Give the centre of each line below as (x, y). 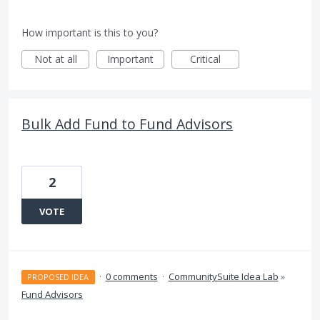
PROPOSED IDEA (58, 277)
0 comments (131, 277)
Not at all (55, 59)
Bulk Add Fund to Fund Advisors (127, 124)
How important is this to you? (90, 33)
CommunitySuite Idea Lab (223, 277)
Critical (205, 59)
